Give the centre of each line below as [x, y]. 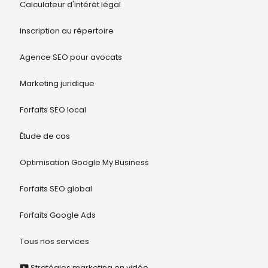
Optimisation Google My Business [84, 162]
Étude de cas [45, 136]
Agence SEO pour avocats [71, 57]
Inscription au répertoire [66, 31]
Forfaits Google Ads [57, 215]
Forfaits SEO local [53, 109]
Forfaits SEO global [56, 188]
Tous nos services [54, 241]
